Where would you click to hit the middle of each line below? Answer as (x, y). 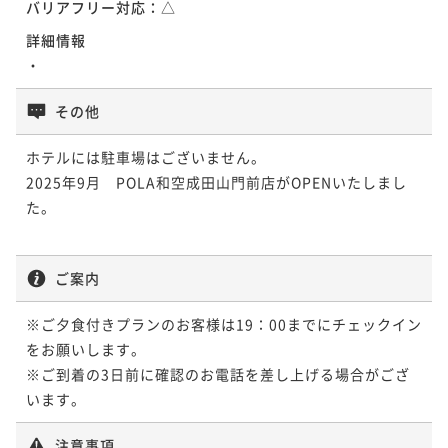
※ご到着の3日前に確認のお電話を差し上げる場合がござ (218, 373)
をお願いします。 (86, 348)
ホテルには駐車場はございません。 (146, 156)
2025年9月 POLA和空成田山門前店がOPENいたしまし (216, 181)
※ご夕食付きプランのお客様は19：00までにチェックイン (224, 323)
